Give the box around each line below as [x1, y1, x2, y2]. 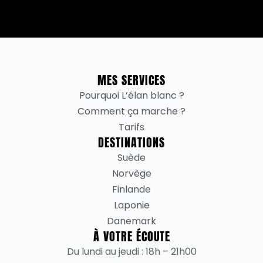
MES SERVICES [97, 71, 166, 90]
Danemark [107, 214, 156, 228]
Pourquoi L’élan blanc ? [79, 89, 184, 103]
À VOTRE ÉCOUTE [93, 227, 170, 246]
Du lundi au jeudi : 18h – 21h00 [66, 245, 197, 259]
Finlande [112, 183, 151, 197]
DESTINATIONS [98, 133, 165, 152]
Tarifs [119, 120, 144, 134]
